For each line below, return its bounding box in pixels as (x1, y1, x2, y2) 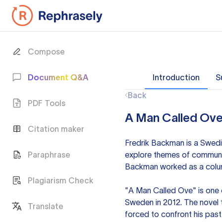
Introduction (153, 73, 200, 82)
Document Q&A (28, 73, 88, 82)
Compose (28, 47, 65, 56)
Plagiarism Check (28, 176, 93, 185)
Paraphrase (28, 150, 70, 159)
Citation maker (28, 124, 84, 133)
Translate (28, 202, 63, 211)
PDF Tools (28, 99, 65, 108)
